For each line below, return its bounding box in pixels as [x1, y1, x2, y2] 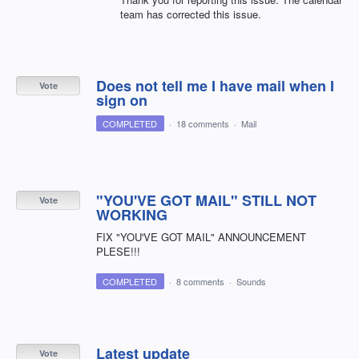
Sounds [236, 275, 266, 288]
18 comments [175, 117, 229, 131]
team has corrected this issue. [120, 6, 261, 22]
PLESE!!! [96, 244, 140, 260]
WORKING [96, 204, 167, 226]
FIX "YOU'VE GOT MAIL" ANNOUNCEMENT [96, 229, 306, 245]
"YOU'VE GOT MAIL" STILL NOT [96, 190, 317, 212]
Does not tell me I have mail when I [96, 75, 334, 97]
